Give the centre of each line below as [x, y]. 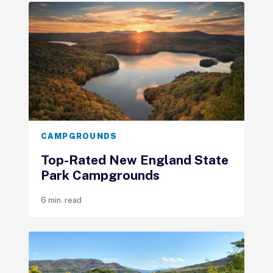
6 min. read [61, 200]
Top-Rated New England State [134, 160]
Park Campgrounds [100, 175]
